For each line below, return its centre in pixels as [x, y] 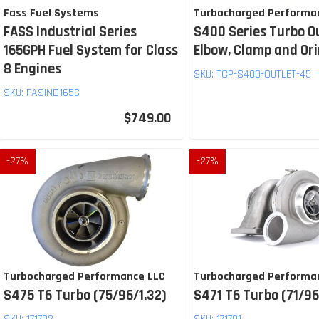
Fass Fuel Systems [51, 14]
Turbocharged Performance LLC [84, 277]
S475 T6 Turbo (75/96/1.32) [85, 296]
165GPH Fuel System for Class [91, 51]
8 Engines [32, 69]
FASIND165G [53, 93]
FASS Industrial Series [70, 32]
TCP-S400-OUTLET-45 [264, 75]
